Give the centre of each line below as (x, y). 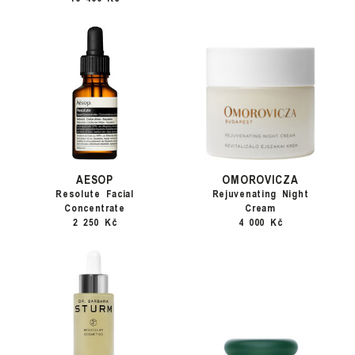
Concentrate (95, 208)
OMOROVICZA (260, 179)
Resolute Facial (95, 193)
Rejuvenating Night (260, 193)
